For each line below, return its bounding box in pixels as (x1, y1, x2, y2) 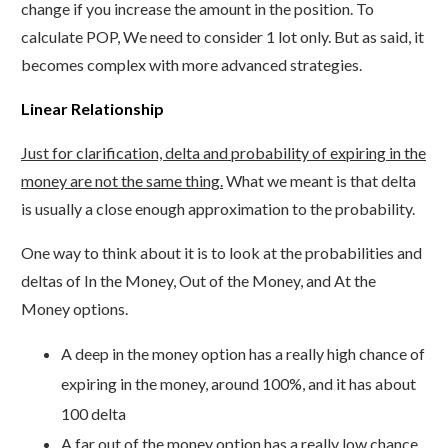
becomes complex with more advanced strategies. (21, 55, 362, 75)
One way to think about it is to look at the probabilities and (21, 243, 422, 263)
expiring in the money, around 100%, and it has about (61, 374, 416, 394)
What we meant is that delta (223, 171, 416, 191)
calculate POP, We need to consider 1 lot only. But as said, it (21, 27, 424, 47)
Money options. (21, 299, 128, 319)
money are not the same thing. (21, 171, 223, 191)
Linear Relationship (21, 99, 164, 119)
